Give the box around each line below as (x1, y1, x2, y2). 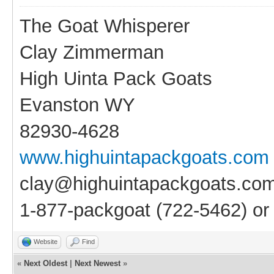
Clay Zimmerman (20, 41, 164, 63)
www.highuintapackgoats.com (20, 146, 269, 168)
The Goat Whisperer (20, 15, 190, 37)
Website (34, 237, 57, 245)
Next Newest (75, 258, 120, 268)
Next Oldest (24, 258, 67, 268)
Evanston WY (20, 94, 135, 116)
